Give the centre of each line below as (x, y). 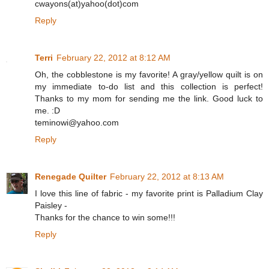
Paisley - (51, 206)
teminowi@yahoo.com (77, 123)
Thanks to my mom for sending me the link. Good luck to (149, 99)
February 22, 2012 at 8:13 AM (167, 177)
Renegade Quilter (71, 177)
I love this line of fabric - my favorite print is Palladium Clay (149, 194)
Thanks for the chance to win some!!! (105, 218)
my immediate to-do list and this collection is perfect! (149, 87)
